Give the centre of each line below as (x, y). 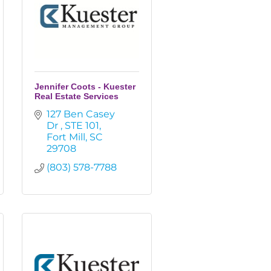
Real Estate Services (77, 96)
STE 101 (82, 126)
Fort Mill (66, 137)
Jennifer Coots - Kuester (85, 87)
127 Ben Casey (81, 114)
